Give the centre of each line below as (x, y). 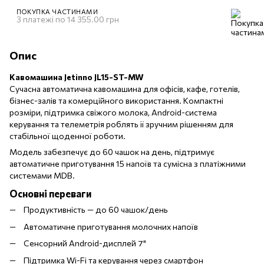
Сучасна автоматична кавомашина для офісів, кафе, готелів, (125, 88)
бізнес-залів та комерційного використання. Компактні (116, 100)
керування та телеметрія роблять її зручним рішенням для (121, 124)
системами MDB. (42, 175)
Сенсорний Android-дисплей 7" (85, 243)
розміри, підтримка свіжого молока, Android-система (113, 112)
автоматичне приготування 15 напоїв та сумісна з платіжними (128, 163)
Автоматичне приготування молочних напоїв (111, 226)
